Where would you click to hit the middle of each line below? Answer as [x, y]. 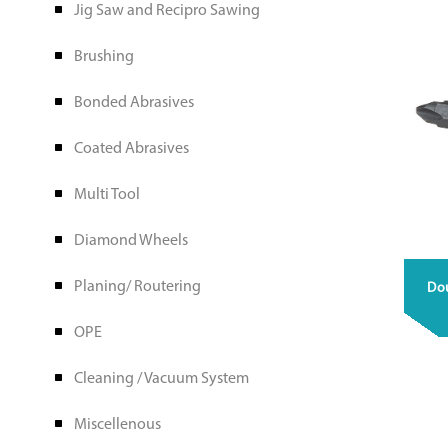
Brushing [103, 57]
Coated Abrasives [131, 149]
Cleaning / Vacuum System [161, 379]
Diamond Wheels [130, 241]
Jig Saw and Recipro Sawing [166, 11]
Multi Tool [106, 195]
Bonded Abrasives [133, 103]
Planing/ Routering [137, 287]
